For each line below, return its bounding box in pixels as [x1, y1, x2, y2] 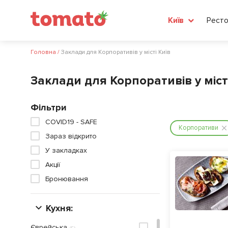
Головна [31, 48, 56, 56]
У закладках [45, 146, 87, 155]
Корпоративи [178, 124, 218, 132]
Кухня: [46, 203, 73, 214]
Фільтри [31, 102, 67, 113]
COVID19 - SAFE [45, 118, 97, 126]
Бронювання [45, 175, 88, 183]
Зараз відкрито [45, 132, 97, 140]
